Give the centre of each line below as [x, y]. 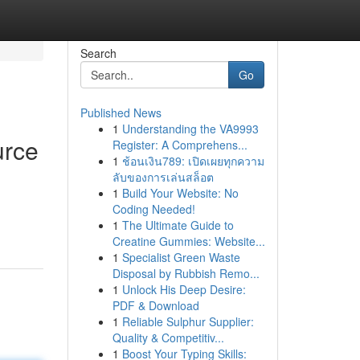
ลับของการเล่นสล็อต [163, 177]
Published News [121, 112]
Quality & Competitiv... [168, 337]
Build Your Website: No [180, 193]
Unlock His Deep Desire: [184, 289]
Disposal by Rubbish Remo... [186, 273]
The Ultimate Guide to [178, 225]
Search [98, 53]
